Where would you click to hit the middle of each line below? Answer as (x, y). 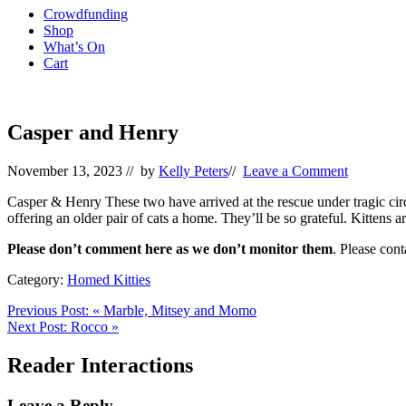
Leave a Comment (295, 170)
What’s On (74, 47)
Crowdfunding (86, 14)
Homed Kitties (109, 279)
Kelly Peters (193, 170)
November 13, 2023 (65, 170)
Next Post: (39, 326)
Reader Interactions (100, 365)
